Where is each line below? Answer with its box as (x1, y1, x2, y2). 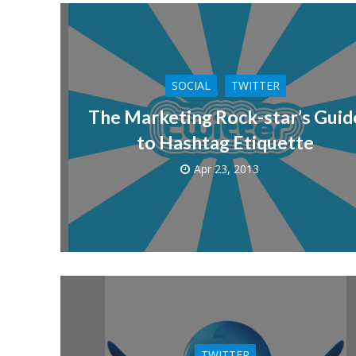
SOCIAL (171, 78, 211, 94)
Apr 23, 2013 (194, 161, 260, 177)
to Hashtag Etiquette (137, 131, 315, 154)
